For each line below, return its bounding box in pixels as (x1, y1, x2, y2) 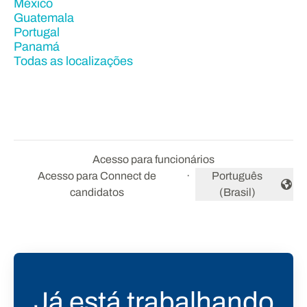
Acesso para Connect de (38, 170, 157, 182)
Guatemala (14, 11, 74, 25)
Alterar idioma (194, 185, 263, 197)
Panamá (14, 40, 60, 53)
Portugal (14, 25, 60, 39)
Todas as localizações (14, 54, 133, 68)
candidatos (70, 186, 125, 198)
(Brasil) (219, 186, 256, 198)
